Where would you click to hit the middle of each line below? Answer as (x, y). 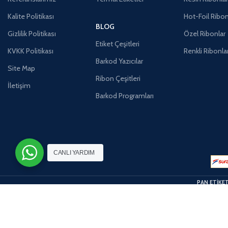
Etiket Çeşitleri (118, 44)
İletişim (19, 85)
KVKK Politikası (31, 51)
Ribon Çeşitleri (118, 78)
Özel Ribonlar (205, 33)
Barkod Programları (125, 95)
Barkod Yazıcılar (120, 61)
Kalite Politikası (31, 16)
